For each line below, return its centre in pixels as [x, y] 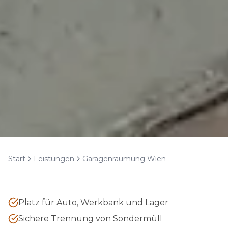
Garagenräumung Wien [124, 159]
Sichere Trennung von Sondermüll [90, 218]
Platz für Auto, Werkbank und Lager [93, 202]
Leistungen [54, 159]
